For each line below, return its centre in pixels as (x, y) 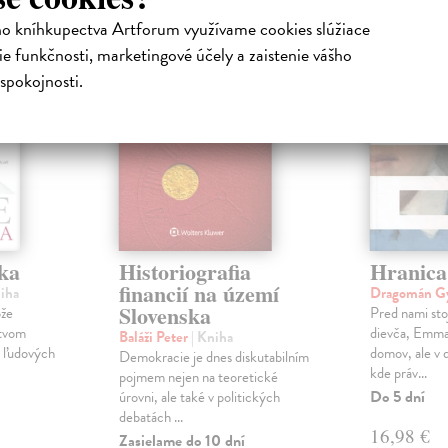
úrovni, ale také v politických (199, 397)
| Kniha (211, 337)
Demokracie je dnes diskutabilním (213, 357)
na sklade (52, 50)
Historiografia (184, 272)
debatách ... (150, 417)
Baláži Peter (154, 337)
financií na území (198, 294)
